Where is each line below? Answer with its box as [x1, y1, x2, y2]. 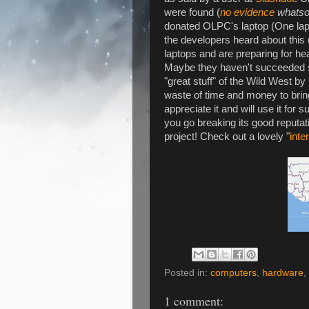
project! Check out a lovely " [164, 130, 290, 142]
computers [210, 268, 257, 279]
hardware [262, 268, 303, 279]
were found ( [164, 6, 220, 18]
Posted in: [164, 268, 210, 279]
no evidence [220, 6, 275, 18]
